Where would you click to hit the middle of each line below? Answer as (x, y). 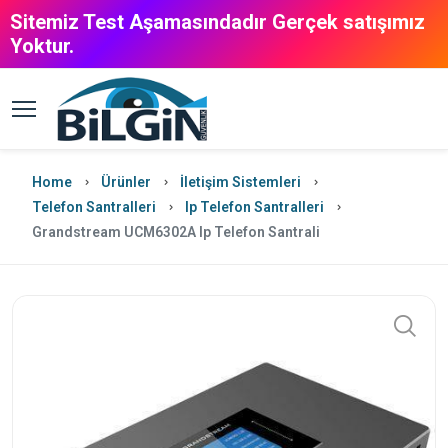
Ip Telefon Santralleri (254, 207)
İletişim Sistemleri (240, 182)
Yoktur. (42, 46)
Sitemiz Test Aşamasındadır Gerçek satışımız (217, 22)
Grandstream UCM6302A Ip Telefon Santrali (176, 232)
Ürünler (126, 182)
